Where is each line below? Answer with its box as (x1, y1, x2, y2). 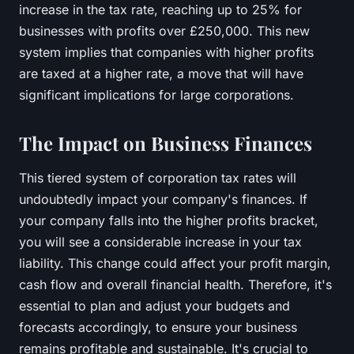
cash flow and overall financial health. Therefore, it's (19, 276, 332, 292)
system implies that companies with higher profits (19, 43, 314, 60)
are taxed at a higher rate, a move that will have (19, 65, 303, 81)
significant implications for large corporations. (19, 86, 294, 103)
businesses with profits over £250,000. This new (19, 22, 310, 39)
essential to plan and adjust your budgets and (19, 297, 290, 314)
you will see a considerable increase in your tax (19, 233, 302, 250)
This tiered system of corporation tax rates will (19, 169, 296, 186)
